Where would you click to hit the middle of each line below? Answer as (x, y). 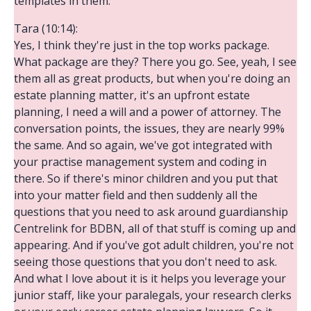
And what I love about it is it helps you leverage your (150, 278)
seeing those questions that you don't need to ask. (145, 261)
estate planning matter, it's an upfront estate (132, 95)
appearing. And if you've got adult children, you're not (154, 245)
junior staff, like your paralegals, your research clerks (153, 295)
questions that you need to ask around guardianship (151, 211)
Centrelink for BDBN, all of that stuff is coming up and (155, 228)
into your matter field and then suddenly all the (136, 195)
